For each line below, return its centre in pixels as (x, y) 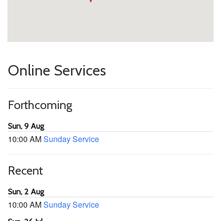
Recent (25, 170)
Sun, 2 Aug (26, 192)
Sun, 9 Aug (26, 126)
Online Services (57, 70)
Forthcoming (40, 105)
